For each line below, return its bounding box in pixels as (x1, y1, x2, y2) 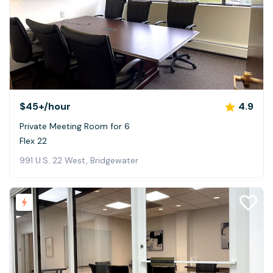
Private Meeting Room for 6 (19, 121, 130, 132)
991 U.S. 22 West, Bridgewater (19, 155, 138, 166)
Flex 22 (19, 135, 47, 147)
